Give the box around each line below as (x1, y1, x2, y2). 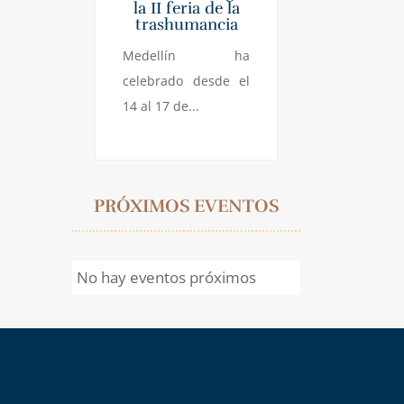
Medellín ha (123, 46, 251, 64)
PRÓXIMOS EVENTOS (94, 194, 280, 217)
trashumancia (134, 14, 238, 34)
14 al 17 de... (123, 96, 200, 115)
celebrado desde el (123, 71, 251, 89)
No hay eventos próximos (76, 266, 256, 288)
